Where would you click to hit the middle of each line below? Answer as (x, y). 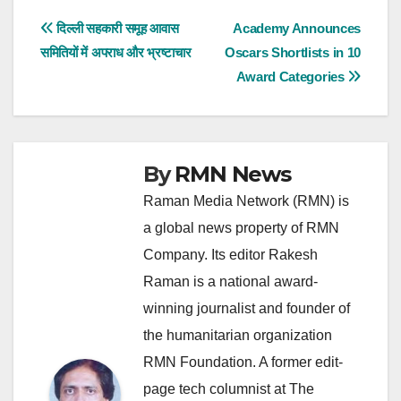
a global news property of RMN (241, 228)
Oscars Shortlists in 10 (293, 53)
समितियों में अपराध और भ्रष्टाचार (116, 53)
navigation (112, 71)
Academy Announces (297, 29)
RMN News (233, 175)
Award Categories (292, 77)
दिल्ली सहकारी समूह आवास (116, 29)
